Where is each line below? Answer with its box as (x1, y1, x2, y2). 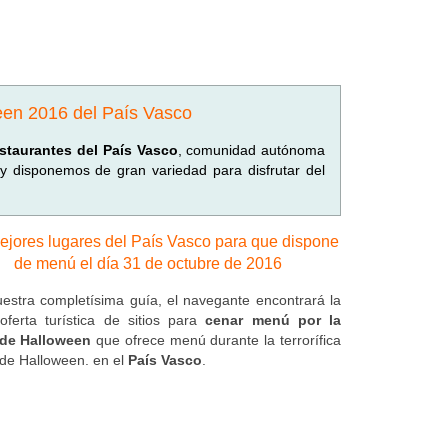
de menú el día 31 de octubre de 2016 (14, 255, 283, 272)
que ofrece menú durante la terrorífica (91, 332, 341, 348)
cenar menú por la (205, 312, 341, 328)
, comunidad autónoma (177, 142, 326, 158)
